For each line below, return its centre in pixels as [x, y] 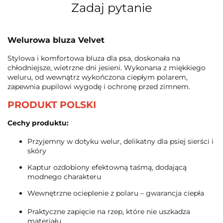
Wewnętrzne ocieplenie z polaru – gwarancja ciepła [116, 193]
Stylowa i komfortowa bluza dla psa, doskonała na [94, 58]
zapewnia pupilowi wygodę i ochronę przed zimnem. [99, 87]
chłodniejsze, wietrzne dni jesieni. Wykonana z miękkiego [107, 68]
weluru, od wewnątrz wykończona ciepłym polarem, [98, 77]
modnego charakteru [64, 177]
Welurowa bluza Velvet [56, 40]
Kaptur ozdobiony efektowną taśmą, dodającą [107, 167]
